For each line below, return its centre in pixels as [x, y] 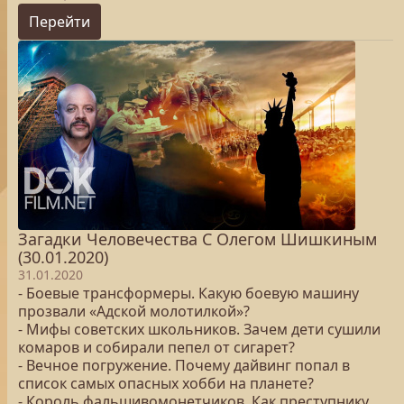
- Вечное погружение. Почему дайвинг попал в [184, 365]
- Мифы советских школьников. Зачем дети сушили [199, 329]
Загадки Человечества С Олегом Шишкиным [197, 239]
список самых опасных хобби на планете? [166, 383]
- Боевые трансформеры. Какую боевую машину [188, 293]
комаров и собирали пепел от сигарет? [156, 347]
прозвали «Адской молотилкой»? [134, 311]
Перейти [60, 22]
